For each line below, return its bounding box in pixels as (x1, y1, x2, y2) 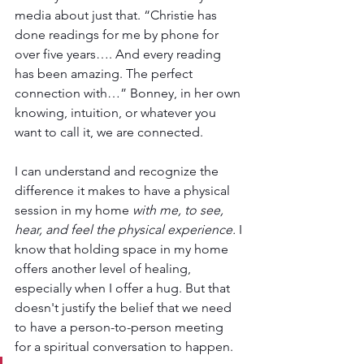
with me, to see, (132, 202, 227, 219)
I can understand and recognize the (15, 163, 222, 180)
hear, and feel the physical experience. (15, 222, 236, 238)
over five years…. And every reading (15, 46, 224, 63)
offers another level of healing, (15, 261, 194, 277)
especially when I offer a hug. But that (15, 280, 233, 297)
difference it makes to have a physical (15, 183, 233, 199)
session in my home (15, 202, 132, 219)
